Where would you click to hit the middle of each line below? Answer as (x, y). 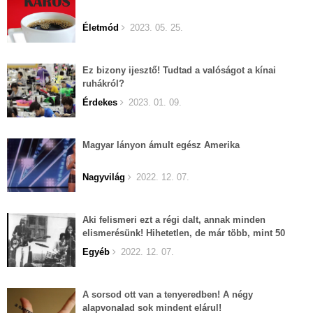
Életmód (101, 28)
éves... (96, 247)
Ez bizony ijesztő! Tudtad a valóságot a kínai (179, 71)
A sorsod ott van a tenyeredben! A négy (168, 295)
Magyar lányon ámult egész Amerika (161, 145)
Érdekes (100, 103)
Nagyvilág (104, 177)
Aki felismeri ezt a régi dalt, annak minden (174, 220)
